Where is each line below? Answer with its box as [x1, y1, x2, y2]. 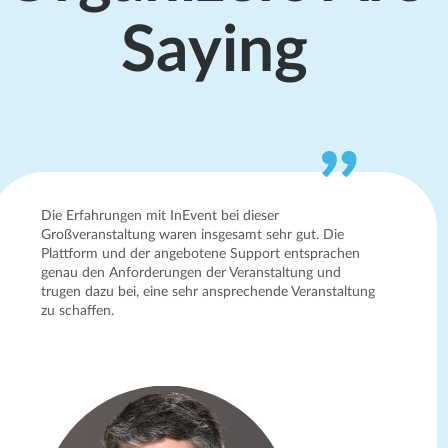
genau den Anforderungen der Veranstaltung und [41, 265, 342, 280]
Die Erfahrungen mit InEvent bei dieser [41, 208, 280, 223]
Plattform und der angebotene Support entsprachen [41, 246, 361, 261]
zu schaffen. [41, 303, 115, 318]
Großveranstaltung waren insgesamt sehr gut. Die [41, 227, 345, 242]
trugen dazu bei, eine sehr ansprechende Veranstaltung [41, 284, 376, 299]
